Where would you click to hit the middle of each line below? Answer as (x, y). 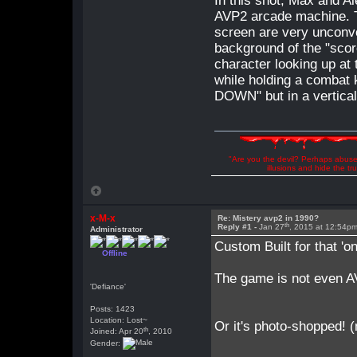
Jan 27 (272, 227)
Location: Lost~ (119, 320)
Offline (115, 253)
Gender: (107, 343)
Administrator (117, 229)
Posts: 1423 (113, 309)
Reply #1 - (239, 227)
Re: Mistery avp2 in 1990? (269, 218)
